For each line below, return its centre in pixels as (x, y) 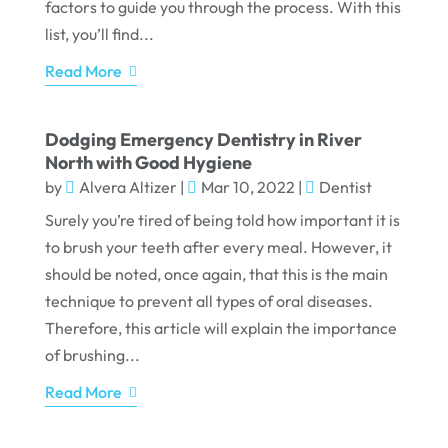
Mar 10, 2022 (247, 187)
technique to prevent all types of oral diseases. (208, 301)
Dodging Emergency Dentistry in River (203, 140)
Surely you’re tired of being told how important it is (222, 220)
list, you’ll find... (99, 34)
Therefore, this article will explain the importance (220, 328)
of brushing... (92, 355)
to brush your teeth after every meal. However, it (218, 247)
